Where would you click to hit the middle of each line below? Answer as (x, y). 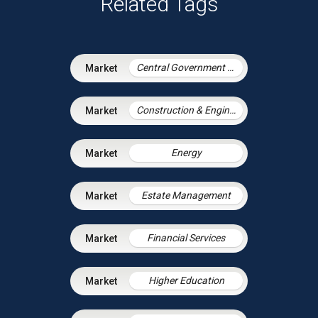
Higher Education (186, 281)
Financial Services (186, 238)
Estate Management (186, 196)
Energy (186, 153)
